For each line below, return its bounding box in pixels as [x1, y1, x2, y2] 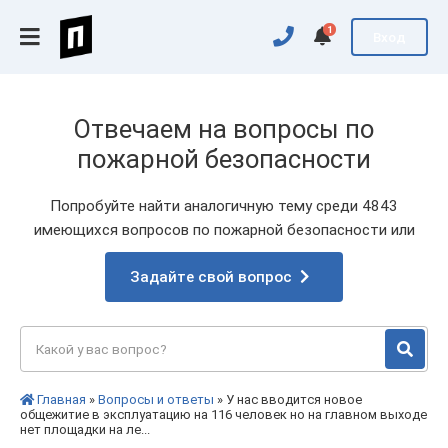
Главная [37, 392, 86, 407]
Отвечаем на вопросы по [74, 114, 374, 144]
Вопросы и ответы [98, 392, 214, 407]
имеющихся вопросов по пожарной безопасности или [33, 221, 415, 239]
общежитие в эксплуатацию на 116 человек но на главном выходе [20, 407, 427, 422]
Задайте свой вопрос [130, 268, 292, 286]
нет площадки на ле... [20, 422, 150, 437]
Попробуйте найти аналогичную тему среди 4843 [50, 197, 398, 215]
